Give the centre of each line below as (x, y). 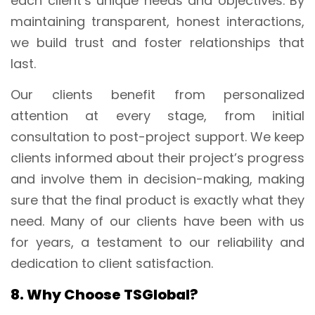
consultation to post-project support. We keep (157, 136)
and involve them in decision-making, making (157, 179)
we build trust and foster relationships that (157, 42)
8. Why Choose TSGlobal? (104, 294)
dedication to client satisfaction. (112, 263)
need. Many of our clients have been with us (157, 221)
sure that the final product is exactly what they (157, 200)
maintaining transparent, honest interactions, (157, 21)
